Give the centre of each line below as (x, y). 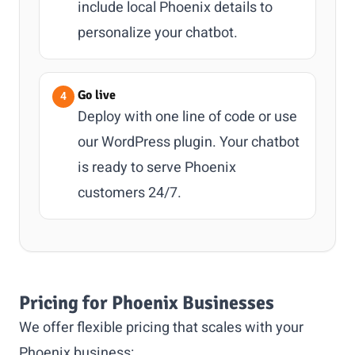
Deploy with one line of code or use (187, 117)
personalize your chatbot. (158, 33)
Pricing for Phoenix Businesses (147, 303)
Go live (97, 95)
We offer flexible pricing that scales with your (161, 328)
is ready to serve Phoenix (157, 168)
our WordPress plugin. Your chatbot (189, 142)
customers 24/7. (130, 193)
